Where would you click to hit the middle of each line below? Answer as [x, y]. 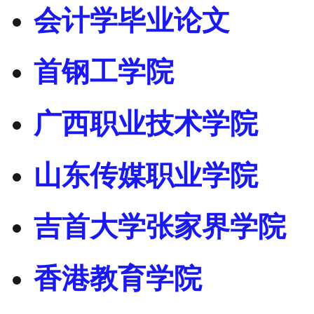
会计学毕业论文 [132, 20]
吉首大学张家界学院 [160, 227]
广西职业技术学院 [146, 124]
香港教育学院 [118, 279]
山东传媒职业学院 [146, 175]
